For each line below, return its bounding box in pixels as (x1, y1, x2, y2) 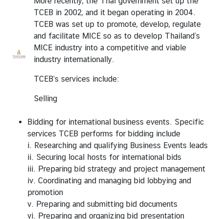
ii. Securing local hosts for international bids (27, 152, 181, 162)
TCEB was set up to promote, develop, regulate (34, 19, 201, 29)
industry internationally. (34, 54, 114, 64)
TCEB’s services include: (34, 74, 119, 84)
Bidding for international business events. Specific (27, 117, 204, 127)
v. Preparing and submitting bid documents (27, 199, 177, 209)
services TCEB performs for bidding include (27, 129, 180, 138)
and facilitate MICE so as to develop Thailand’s (34, 31, 200, 41)
